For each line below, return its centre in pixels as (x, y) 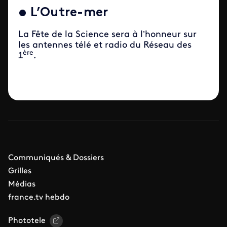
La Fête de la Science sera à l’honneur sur (107, 35)
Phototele (27, 221)
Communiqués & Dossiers (56, 158)
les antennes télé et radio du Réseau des (105, 45)
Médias (22, 184)
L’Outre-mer (72, 13)
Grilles (20, 171)
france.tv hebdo (39, 198)
